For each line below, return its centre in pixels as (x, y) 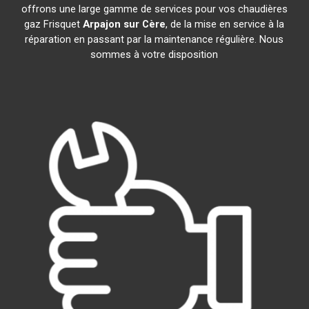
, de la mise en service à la (225, 24)
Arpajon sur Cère (124, 24)
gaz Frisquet (54, 24)
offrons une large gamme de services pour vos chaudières (154, 9)
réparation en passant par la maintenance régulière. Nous (154, 39)
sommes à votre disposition (154, 54)
